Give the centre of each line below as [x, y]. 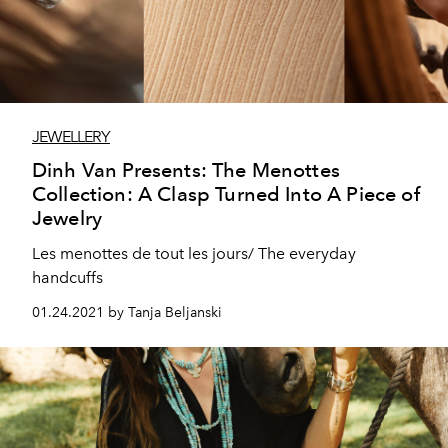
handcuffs [67, 277]
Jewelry [67, 217]
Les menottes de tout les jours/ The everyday [194, 253]
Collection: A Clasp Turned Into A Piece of [226, 193]
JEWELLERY [71, 136]
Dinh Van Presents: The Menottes [186, 169]
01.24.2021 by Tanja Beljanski [127, 312]
